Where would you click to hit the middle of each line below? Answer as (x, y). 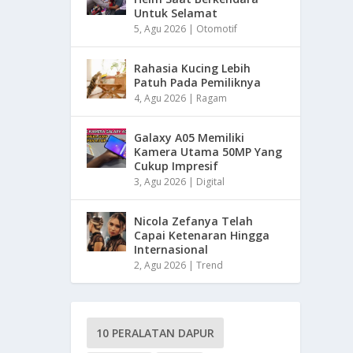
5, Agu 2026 (160, 28)
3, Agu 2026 (160, 181)
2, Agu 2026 (160, 265)
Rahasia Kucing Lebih (193, 68)
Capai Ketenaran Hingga (202, 235)
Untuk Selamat (176, 13)
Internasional (171, 249)
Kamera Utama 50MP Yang (208, 151)
